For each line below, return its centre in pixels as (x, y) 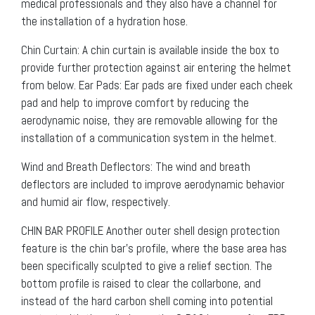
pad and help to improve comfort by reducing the (135, 103)
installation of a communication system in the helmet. (149, 138)
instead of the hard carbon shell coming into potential (147, 301)
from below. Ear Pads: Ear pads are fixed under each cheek (157, 85)
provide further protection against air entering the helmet (156, 68)
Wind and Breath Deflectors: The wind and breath (136, 167)
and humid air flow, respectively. (96, 202)
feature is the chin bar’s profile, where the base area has (154, 249)
